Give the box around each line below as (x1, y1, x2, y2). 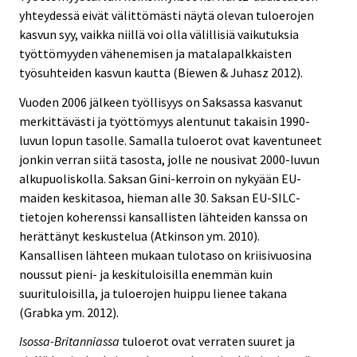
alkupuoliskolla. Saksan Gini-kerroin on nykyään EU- (19, 170, 301, 186)
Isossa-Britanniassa (19, 333, 120, 350)
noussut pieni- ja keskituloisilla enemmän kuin (19, 265, 273, 282)
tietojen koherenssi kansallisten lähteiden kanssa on (19, 208, 308, 225)
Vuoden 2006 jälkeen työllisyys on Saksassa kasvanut (19, 93, 303, 110)
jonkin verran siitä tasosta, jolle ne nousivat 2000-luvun (19, 151, 320, 167)
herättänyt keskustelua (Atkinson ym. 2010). (19, 227, 260, 244)
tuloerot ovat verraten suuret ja (120, 333, 295, 350)
